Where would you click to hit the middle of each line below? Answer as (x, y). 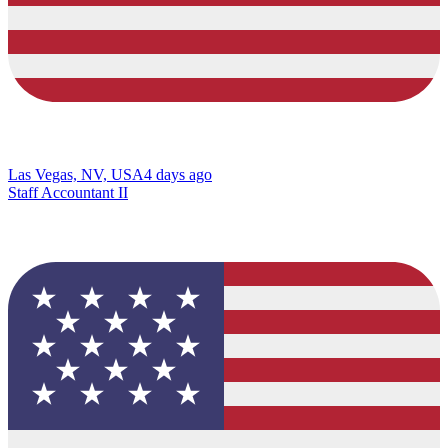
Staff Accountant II (68, 192)
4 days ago (178, 174)
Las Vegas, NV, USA (76, 174)
